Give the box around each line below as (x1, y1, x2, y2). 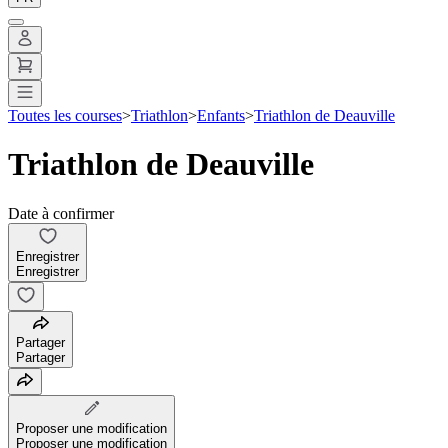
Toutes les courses (8, 106, 122, 124)
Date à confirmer (8, 204, 114, 222)
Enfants (197, 106, 245, 124)
